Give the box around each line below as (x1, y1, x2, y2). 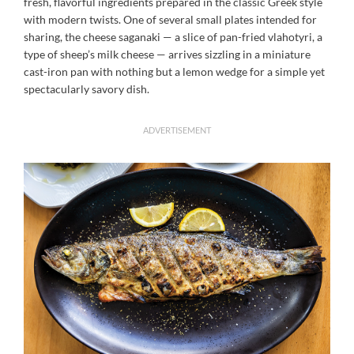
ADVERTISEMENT (143, 124, 211, 135)
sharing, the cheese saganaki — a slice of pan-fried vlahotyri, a (24, 29, 322, 43)
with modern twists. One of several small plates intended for (24, 12, 317, 26)
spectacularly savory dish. (24, 81, 149, 96)
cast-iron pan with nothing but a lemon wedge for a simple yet (24, 64, 325, 78)
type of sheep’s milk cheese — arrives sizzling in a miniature (24, 47, 311, 61)
